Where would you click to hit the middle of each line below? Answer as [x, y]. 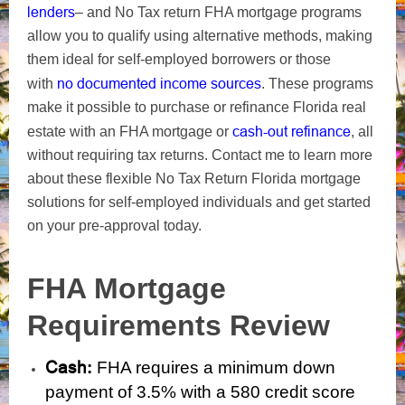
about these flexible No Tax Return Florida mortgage [194, 178]
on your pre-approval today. [114, 225]
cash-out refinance [292, 131]
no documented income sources [157, 83]
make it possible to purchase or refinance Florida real [197, 107]
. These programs [317, 83]
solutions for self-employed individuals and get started [199, 202]
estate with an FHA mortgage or [130, 131]
